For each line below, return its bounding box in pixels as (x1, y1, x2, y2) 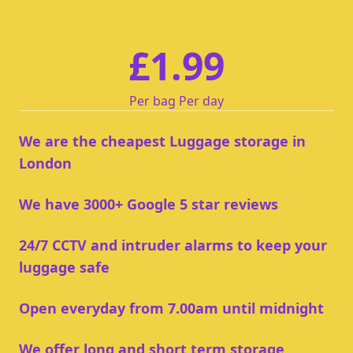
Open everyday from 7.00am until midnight (19, 299, 324, 318)
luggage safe (19, 258, 110, 277)
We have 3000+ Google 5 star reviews (19, 195, 278, 214)
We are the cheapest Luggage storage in (19, 132, 306, 150)
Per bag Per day (129, 92, 224, 110)
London (19, 154, 72, 173)
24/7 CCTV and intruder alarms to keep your (19, 236, 327, 255)
